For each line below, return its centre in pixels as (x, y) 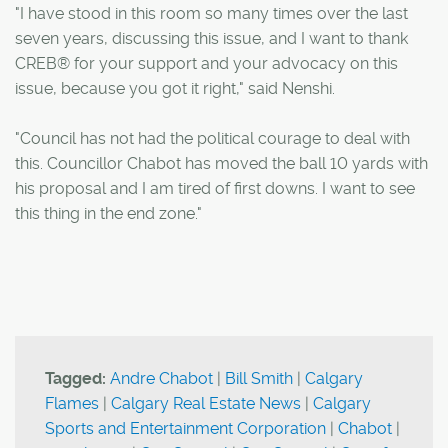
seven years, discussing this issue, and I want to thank (211, 38)
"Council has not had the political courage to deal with (212, 138)
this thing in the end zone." (108, 213)
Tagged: (75, 378)
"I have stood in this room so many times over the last (211, 13)
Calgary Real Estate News (206, 403)
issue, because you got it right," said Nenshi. (175, 88)
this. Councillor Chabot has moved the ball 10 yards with (221, 163)
